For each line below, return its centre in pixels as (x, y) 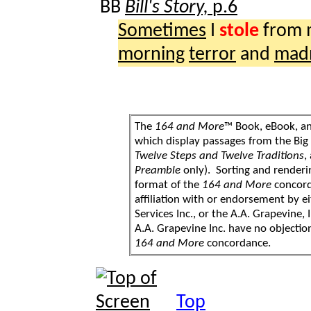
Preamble (158, 170)
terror (212, 54)
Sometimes (162, 31)
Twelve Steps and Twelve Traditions (219, 155)
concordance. (237, 243)
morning (151, 54)
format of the (168, 185)
